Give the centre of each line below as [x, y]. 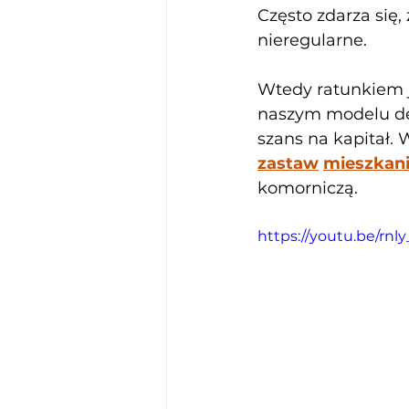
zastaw [288, 164]
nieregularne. [315, 41]
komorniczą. [308, 189]
